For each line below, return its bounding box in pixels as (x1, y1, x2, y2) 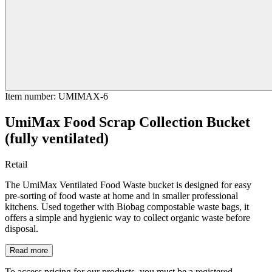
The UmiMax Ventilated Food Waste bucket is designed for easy (5, 179, 251, 190)
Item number (5, 90, 53, 101)
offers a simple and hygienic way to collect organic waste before (5, 212, 250, 223)
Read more (10, 245, 48, 255)
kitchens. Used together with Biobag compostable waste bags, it (5, 201, 249, 212)
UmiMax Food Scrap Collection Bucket (5, 114, 250, 130)
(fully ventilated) (5, 130, 109, 146)
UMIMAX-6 (58, 90, 108, 101)
